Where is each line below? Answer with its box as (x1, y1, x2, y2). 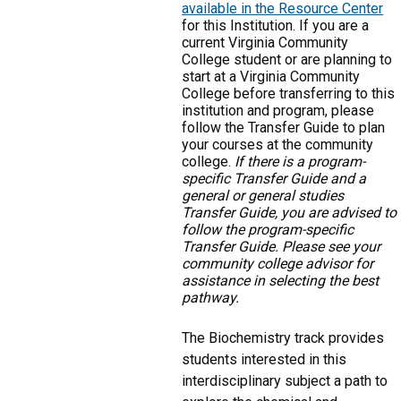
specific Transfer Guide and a (182, 170, 367, 188)
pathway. (182, 289, 240, 307)
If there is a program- (235, 153, 366, 171)
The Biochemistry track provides (182, 329, 385, 347)
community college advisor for (182, 255, 374, 273)
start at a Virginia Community (182, 68, 361, 86)
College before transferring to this (182, 85, 396, 103)
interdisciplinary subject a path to (182, 372, 388, 390)
